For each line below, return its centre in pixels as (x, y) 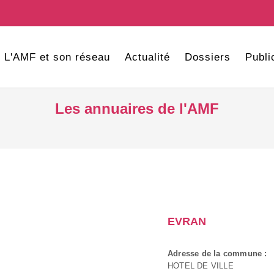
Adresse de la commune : (217, 254)
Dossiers (207, 57)
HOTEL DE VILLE (201, 266)
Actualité (147, 57)
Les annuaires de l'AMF (137, 109)
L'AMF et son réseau (57, 57)
